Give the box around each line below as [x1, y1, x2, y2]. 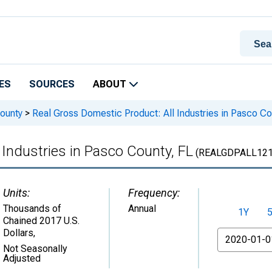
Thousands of [3, 203, 61, 214]
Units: [3, 186, 30, 199]
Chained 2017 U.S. [3, 215, 80, 226]
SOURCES [29, 78, 75, 90]
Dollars [3, 227, 33, 239]
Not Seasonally [3, 243, 67, 254]
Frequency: [128, 186, 180, 199]
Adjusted [3, 253, 41, 264]
